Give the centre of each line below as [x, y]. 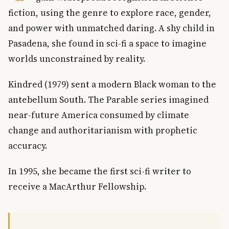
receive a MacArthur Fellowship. [77, 186]
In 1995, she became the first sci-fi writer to [100, 171]
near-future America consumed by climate [99, 115]
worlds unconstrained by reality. [77, 59]
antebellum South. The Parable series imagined [108, 99]
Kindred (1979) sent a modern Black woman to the [112, 84]
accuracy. [28, 145]
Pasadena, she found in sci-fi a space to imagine [107, 43]
